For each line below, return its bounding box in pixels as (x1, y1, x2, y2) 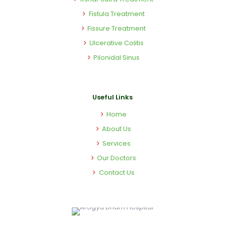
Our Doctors (97, 153, 136, 163)
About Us (102, 124, 131, 134)
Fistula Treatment (88, 9, 145, 19)
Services (102, 139, 131, 148)
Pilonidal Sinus (93, 53, 140, 62)
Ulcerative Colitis (89, 38, 144, 48)
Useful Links (92, 92, 133, 102)
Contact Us (98, 168, 135, 177)
